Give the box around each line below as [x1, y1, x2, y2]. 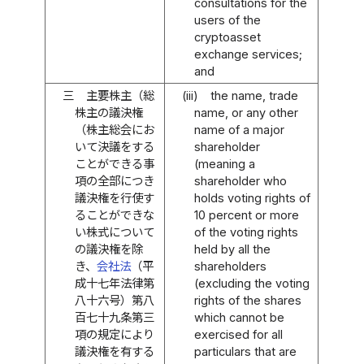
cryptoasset [193, 29, 261, 44]
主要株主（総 [85, 88, 154, 102]
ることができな [74, 207, 154, 222]
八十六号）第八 [74, 292, 154, 307]
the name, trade [210, 88, 298, 102]
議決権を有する [74, 344, 154, 358]
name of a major [193, 122, 284, 136]
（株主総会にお [74, 122, 154, 136]
